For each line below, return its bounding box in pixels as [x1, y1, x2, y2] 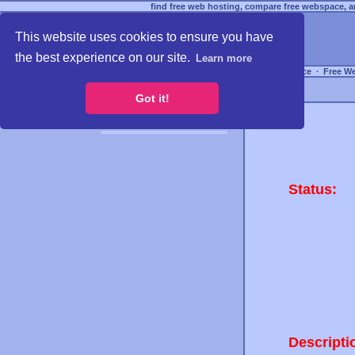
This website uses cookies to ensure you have [15, 30, 274, 44]
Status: [288, 181, 337, 197]
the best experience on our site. [15, 50, 194, 64]
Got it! [135, 92, 170, 105]
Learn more [195, 52, 252, 64]
